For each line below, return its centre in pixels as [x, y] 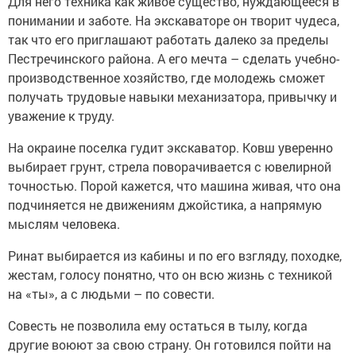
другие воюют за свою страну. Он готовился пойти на [170, 344]
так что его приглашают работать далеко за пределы [168, 39]
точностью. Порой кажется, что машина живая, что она [174, 185]
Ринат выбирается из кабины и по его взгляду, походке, [175, 255]
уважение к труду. [61, 115]
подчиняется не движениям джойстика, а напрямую [165, 204]
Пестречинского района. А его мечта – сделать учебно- [174, 58]
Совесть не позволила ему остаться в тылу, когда [158, 325]
